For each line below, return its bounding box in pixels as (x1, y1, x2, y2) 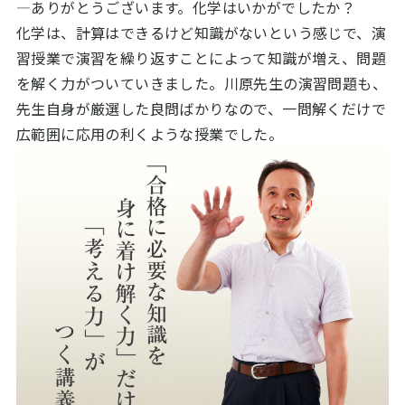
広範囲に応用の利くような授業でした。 (15, 123, 284, 146)
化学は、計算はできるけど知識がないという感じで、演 (15, 22, 386, 44)
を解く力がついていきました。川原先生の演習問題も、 (15, 72, 387, 95)
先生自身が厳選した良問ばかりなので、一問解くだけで (15, 98, 386, 120)
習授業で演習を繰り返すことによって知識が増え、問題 (15, 47, 386, 70)
